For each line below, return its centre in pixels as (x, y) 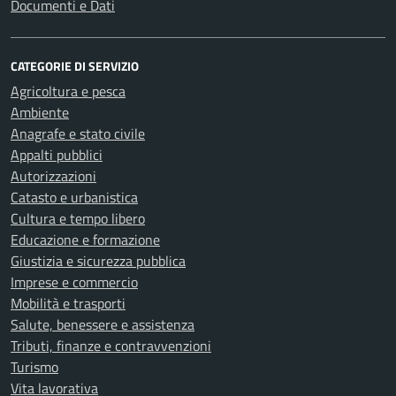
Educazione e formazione (85, 240)
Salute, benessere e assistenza (103, 324)
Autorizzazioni (53, 176)
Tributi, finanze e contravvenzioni (111, 346)
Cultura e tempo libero (78, 218)
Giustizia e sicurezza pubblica (98, 261)
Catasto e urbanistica (74, 197)
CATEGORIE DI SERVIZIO (75, 66)
